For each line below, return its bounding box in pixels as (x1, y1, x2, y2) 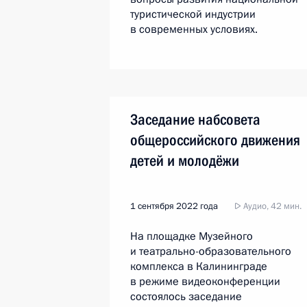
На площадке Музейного (130, 229, 253, 244)
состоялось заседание (130, 289, 242, 304)
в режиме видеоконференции (130, 274, 280, 289)
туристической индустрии (130, 7, 256, 22)
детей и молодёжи (130, 152, 239, 169)
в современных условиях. (130, 22, 258, 37)
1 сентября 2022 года (130, 200, 218, 212)
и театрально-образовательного (130, 244, 291, 259)
